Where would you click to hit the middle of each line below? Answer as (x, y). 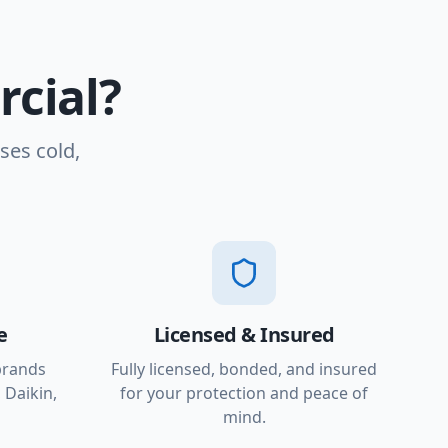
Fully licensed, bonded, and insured (244, 369)
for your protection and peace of (244, 393)
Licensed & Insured (244, 334)
